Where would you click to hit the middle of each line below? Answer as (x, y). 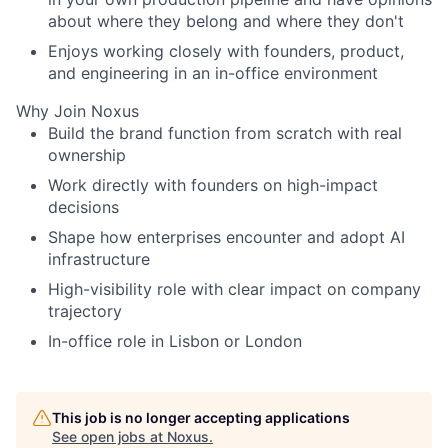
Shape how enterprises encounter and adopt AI (226, 237)
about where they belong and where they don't (226, 21)
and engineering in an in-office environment (213, 73)
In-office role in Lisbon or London (175, 341)
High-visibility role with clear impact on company (234, 289)
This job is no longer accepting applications (201, 417)
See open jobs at (109, 436)
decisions (83, 207)
